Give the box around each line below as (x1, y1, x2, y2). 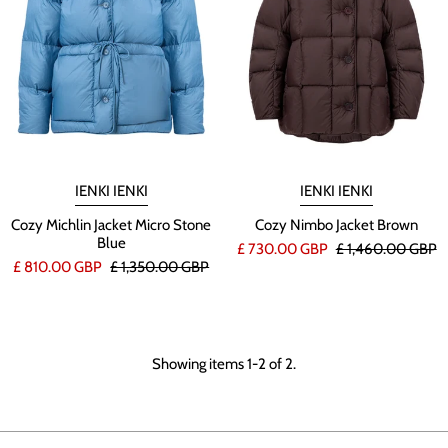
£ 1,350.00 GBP (110, 257, 210, 276)
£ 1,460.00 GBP (335, 239, 437, 258)
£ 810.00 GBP (13, 257, 106, 276)
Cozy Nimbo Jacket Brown (255, 215, 419, 234)
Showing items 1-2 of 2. (151, 354, 296, 373)
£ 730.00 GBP (236, 239, 331, 258)
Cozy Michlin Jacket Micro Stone (11, 215, 212, 234)
